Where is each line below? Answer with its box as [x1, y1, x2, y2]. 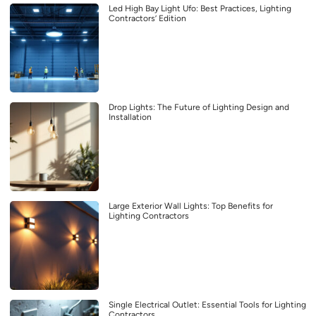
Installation [109, 111, 152, 122]
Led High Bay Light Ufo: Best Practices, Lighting [109, 3, 291, 13]
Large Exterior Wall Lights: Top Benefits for [109, 200, 273, 211]
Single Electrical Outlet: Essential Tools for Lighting [109, 299, 306, 310]
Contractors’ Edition [109, 13, 186, 23]
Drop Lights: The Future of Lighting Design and [109, 102, 289, 112]
